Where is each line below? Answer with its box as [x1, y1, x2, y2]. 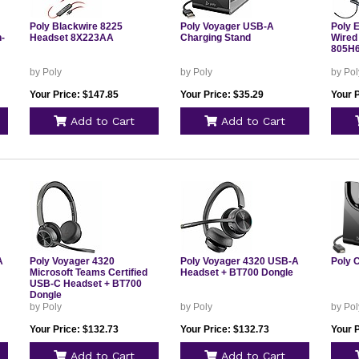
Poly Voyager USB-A [179, 21, 274, 32]
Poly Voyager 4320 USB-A [179, 256, 299, 267]
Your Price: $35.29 [179, 89, 264, 100]
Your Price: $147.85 [29, 89, 119, 100]
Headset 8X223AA [29, 32, 114, 43]
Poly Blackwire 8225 [29, 21, 123, 32]
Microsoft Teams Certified [29, 267, 147, 278]
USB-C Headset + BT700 [29, 278, 142, 289]
